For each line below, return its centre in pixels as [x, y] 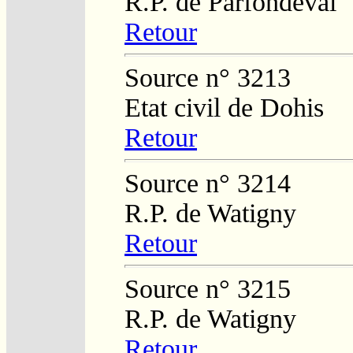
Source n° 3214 [208, 183]
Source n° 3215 [208, 288]
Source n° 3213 [208, 77]
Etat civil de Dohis [224, 107]
